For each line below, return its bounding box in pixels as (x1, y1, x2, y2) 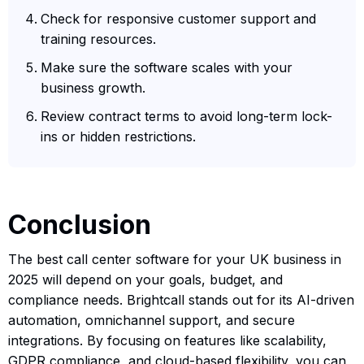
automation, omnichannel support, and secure (8, 311, 295, 328)
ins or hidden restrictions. (41, 128, 196, 145)
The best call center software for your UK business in (8, 250, 341, 267)
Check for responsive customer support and (41, 10, 316, 27)
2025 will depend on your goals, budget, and (8, 271, 283, 288)
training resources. (41, 30, 156, 47)
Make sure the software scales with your (41, 58, 292, 76)
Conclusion (8, 208, 151, 240)
